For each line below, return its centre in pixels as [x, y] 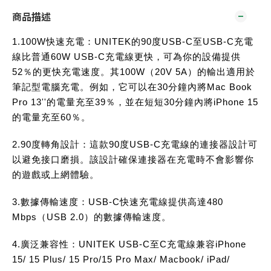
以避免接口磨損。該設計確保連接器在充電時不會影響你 [133, 159]
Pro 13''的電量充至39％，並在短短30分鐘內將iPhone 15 [135, 102]
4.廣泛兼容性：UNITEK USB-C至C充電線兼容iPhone [129, 244]
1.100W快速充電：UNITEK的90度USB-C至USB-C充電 [133, 41]
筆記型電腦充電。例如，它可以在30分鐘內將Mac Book [132, 87]
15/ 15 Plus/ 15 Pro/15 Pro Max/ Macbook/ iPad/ [121, 259]
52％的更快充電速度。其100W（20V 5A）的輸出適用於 [134, 71]
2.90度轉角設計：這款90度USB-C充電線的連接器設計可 [135, 144]
